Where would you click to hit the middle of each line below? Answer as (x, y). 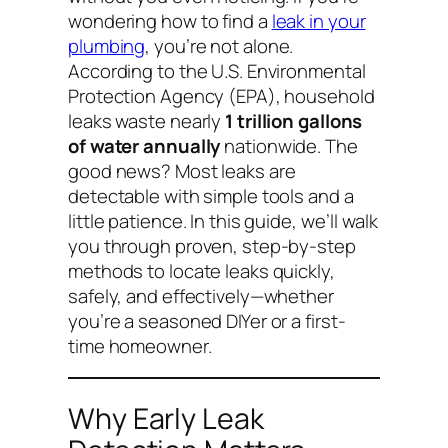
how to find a (216, 20)
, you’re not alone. (219, 45)
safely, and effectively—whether (201, 295)
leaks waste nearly (147, 120)
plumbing (107, 45)
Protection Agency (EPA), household (221, 95)
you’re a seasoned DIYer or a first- (207, 320)
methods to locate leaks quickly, (201, 270)
